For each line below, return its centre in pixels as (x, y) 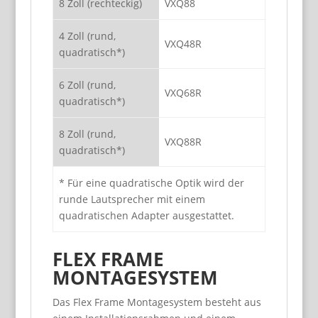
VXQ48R (183, 44)
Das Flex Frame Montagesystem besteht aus (157, 302)
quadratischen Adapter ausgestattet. (146, 215)
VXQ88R (183, 142)
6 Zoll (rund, (87, 85)
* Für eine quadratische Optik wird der (151, 183)
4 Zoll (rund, (87, 36)
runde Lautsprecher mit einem (132, 199)
